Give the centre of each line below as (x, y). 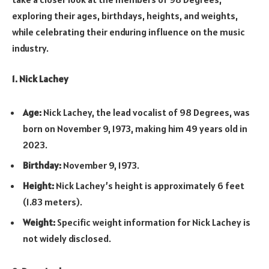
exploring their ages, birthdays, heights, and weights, (125, 15)
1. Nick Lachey (40, 79)
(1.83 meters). (53, 201)
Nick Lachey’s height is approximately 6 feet (149, 185)
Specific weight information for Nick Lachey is (153, 222)
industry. (30, 48)
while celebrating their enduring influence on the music (128, 32)
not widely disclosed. (67, 238)
